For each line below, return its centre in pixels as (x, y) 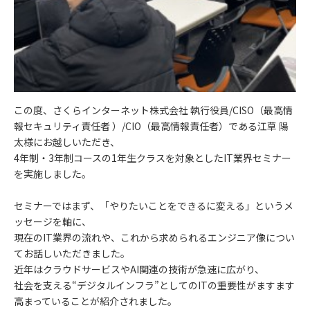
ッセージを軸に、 (53, 222)
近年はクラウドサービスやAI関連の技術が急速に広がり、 (139, 270)
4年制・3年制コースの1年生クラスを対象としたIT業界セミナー (153, 158)
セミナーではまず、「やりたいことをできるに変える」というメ (154, 206)
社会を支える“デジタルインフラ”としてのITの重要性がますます (154, 285)
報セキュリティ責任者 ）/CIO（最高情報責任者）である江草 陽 (151, 126)
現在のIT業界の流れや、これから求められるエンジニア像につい (154, 238)
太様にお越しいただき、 (67, 142)
